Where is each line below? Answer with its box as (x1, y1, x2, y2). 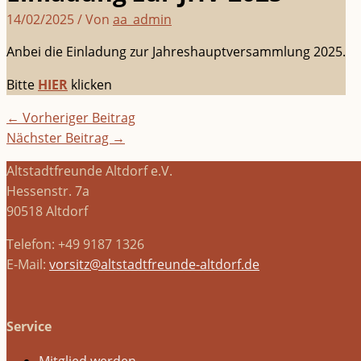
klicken (68, 76, 112, 94)
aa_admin (113, 10, 172, 29)
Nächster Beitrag (6, 129, 112, 147)
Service (6, 317, 52, 336)
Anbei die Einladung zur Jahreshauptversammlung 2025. (6, 43, 346, 61)
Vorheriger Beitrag (19, 109, 135, 127)
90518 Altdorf (6, 202, 88, 221)
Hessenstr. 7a (6, 182, 89, 201)
